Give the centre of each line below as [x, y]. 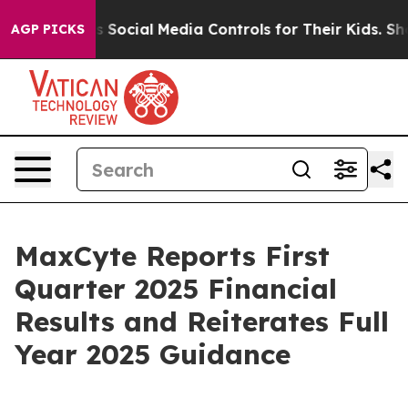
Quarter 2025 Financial [176, 289]
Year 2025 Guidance [153, 354]
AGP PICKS [48, 29]
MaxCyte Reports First [172, 256]
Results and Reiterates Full [202, 321]
